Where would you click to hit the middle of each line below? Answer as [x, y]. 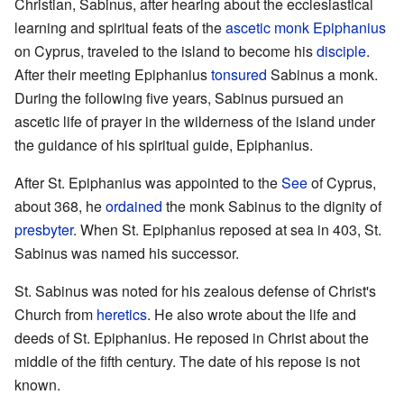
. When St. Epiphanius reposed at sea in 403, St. [227, 229]
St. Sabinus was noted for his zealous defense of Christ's [195, 290]
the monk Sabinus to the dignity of [272, 206]
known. [37, 384]
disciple [341, 50]
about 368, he [60, 206]
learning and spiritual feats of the [120, 27]
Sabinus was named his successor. [127, 252]
